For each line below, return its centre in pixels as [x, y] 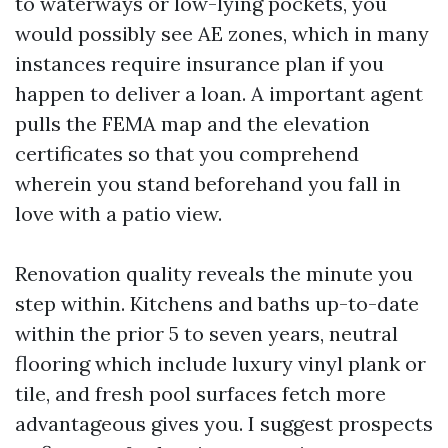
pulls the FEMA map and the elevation [192, 123]
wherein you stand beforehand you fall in [208, 183]
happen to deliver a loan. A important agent [219, 93]
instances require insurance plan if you [199, 63]
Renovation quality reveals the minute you [214, 273]
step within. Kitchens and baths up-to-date [217, 303]
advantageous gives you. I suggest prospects [224, 423]
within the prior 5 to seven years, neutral [206, 333]
